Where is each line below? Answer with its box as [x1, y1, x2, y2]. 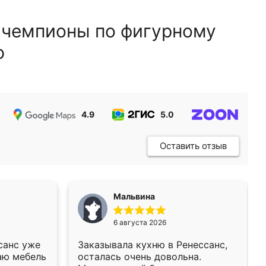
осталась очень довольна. [78, 251, 201, 262]
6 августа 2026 [113, 218, 166, 227]
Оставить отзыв [160, 140, 227, 151]
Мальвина [113, 191, 155, 201]
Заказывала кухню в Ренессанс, [78, 239, 227, 251]
